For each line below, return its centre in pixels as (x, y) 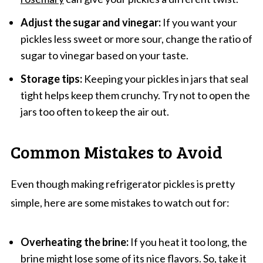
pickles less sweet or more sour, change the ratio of (136, 38)
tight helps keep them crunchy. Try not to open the (135, 95)
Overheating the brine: (74, 242)
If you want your (199, 22)
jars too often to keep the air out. (95, 111)
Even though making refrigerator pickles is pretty (122, 183)
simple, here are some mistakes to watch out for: (120, 202)
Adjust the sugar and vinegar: (90, 22)
